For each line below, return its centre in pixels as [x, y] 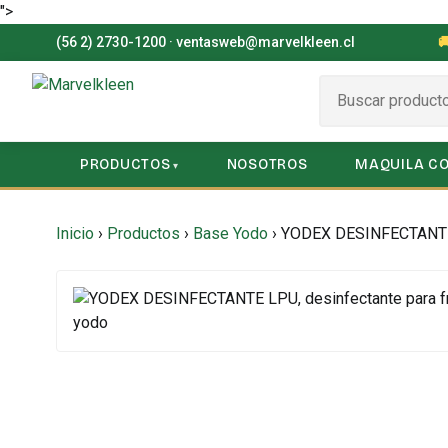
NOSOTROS [267, 164]
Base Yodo [230, 233]
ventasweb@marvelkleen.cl [265, 42]
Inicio [75, 233]
